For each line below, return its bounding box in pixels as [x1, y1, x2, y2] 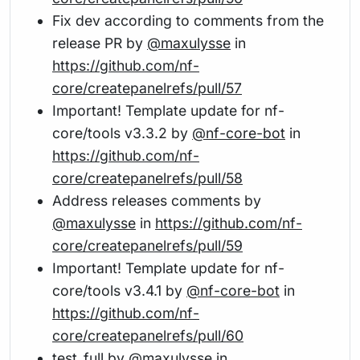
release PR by [52, 34, 147, 51]
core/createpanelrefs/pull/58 [52, 169, 243, 186]
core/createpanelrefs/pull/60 [52, 326, 243, 344]
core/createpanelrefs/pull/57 [52, 79, 242, 96]
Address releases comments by [52, 191, 261, 209]
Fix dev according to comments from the [52, 11, 324, 29]
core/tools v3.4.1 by [52, 281, 186, 299]
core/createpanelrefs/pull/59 [52, 236, 243, 254]
